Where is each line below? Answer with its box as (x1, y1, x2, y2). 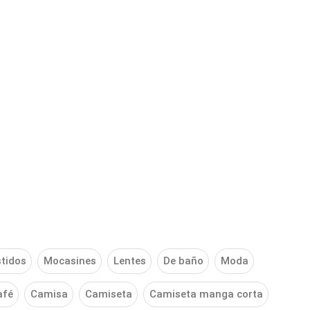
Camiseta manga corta (149, 288, 263, 301)
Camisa (30, 288, 68, 301)
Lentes (113, 255, 146, 268)
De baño (163, 255, 203, 268)
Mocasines (43, 255, 96, 268)
